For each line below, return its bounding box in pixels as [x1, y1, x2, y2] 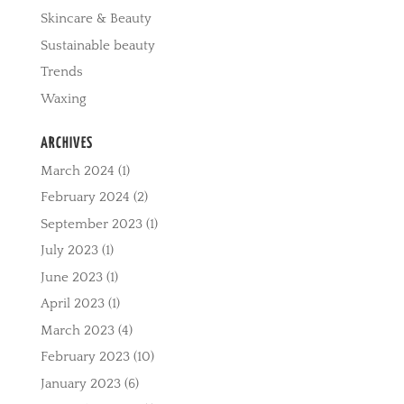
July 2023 [40, 243, 98, 259]
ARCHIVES [40, 135, 93, 151]
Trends [40, 64, 83, 80]
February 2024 [40, 189, 130, 206]
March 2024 [40, 162, 115, 179]
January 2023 [40, 375, 121, 391]
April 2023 [40, 296, 105, 312]
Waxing [40, 90, 87, 106]
